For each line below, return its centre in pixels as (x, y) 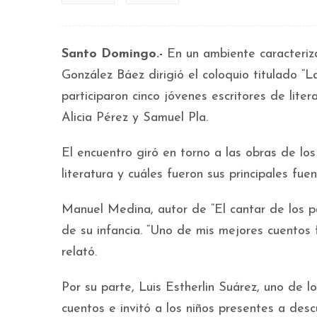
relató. (79, 252)
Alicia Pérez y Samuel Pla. (135, 118)
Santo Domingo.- (112, 54)
